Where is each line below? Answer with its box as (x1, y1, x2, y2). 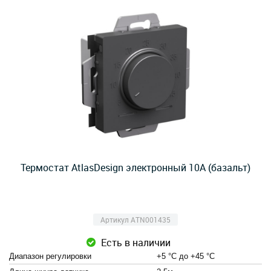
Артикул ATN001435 (100, 215, 171, 224)
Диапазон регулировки (9, 252, 91, 261)
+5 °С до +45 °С (157, 252, 215, 261)
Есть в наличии (100, 236, 171, 249)
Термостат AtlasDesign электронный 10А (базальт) (21, 161, 250, 174)
